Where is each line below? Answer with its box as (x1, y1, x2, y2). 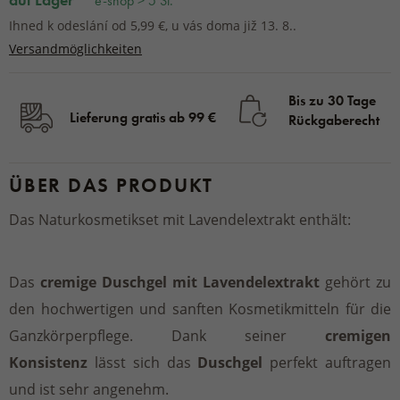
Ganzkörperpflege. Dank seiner (9, 326, 325, 345)
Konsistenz (9, 353, 95, 372)
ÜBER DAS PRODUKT (9, 172, 214, 198)
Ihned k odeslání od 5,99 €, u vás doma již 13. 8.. (9, 17, 296, 34)
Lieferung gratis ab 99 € (70, 108, 216, 127)
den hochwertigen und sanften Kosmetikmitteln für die (9, 299, 391, 318)
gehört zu (320, 272, 391, 291)
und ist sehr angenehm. (9, 379, 172, 398)
